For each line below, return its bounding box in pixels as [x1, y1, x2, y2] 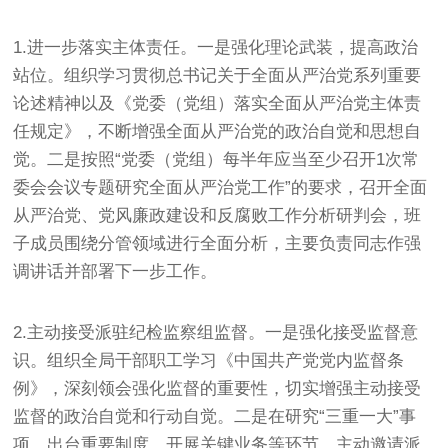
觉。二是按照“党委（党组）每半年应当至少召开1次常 [13, 149, 420, 169]
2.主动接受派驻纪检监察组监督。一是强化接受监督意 [13, 322, 419, 342]
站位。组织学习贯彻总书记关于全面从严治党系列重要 [13, 65, 422, 85]
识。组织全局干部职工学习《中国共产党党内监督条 [13, 350, 405, 370]
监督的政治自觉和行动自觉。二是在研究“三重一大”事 [13, 406, 417, 426]
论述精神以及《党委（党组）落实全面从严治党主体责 [13, 93, 422, 113]
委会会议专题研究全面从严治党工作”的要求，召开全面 [13, 177, 428, 197]
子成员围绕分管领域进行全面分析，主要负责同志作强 [13, 233, 422, 253]
